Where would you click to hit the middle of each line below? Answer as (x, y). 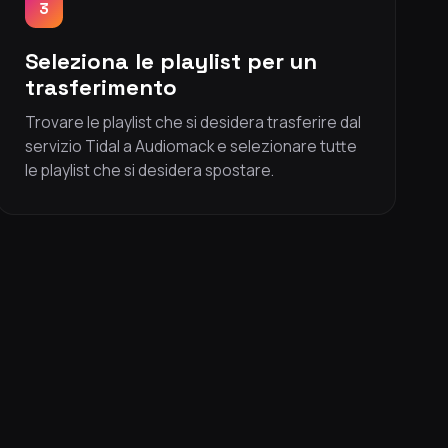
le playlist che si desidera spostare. (149, 170)
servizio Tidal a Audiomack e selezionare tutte (191, 146)
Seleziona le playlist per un (171, 61)
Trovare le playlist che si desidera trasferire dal (193, 122)
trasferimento (101, 87)
